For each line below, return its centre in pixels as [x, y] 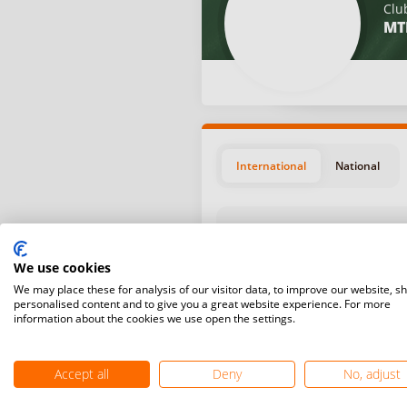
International [271, 166]
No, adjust [372, 374]
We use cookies [62, 268]
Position [273, 312]
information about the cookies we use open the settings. [154, 318]
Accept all [81, 374]
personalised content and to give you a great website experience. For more [202, 304]
